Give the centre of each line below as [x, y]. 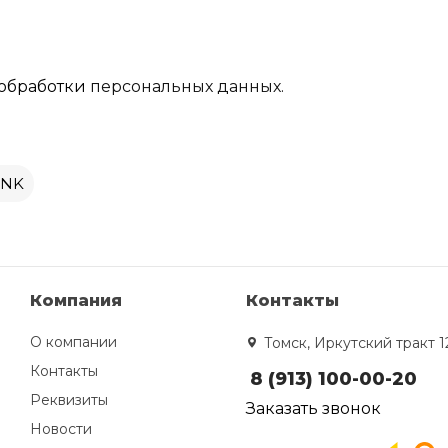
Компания [75, 300]
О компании [73, 342]
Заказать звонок [314, 408]
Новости [60, 429]
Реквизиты [68, 400]
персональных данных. [185, 86]
